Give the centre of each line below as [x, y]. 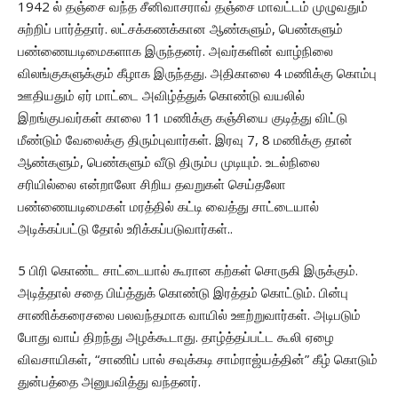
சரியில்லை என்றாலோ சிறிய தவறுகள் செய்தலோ [152, 183]
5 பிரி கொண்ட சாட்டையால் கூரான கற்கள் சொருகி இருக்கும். [188, 270]
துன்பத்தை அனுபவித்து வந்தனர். [109, 381]
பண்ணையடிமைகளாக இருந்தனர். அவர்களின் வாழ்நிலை [175, 50]
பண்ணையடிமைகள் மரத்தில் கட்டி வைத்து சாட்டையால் [168, 206]
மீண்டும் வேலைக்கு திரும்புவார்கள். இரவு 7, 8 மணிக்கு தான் [185, 139]
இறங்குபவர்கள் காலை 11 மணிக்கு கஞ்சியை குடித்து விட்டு [183, 117]
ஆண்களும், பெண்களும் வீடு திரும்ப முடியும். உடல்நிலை [169, 161]
